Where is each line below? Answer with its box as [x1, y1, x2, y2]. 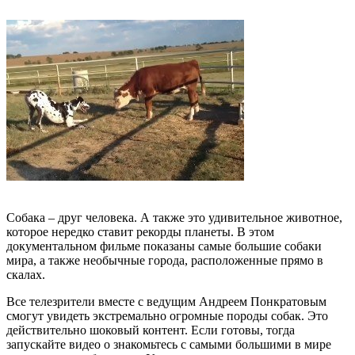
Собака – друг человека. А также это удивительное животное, [6, 210, 342, 224]
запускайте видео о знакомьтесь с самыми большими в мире [6, 337, 331, 351]
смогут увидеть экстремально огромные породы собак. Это [6, 308, 328, 323]
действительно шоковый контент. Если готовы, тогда [6, 323, 295, 337]
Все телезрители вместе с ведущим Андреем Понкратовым [6, 294, 326, 308]
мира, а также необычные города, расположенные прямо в [6, 253, 323, 267]
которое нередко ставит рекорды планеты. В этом [6, 224, 274, 239]
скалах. [6, 267, 45, 281]
